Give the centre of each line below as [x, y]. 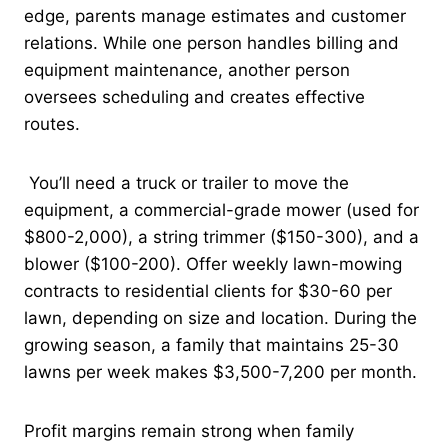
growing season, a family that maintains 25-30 [211, 344]
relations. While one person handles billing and [211, 42]
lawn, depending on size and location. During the [220, 317]
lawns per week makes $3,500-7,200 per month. [220, 371]
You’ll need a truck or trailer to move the [186, 182]
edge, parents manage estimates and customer [215, 15]
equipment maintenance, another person [187, 69]
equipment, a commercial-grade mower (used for [221, 209]
